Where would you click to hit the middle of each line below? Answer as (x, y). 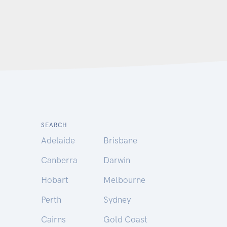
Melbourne (124, 180)
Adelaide (58, 140)
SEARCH (54, 125)
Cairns (53, 219)
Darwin (117, 160)
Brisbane (120, 140)
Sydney (117, 200)
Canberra (59, 160)
